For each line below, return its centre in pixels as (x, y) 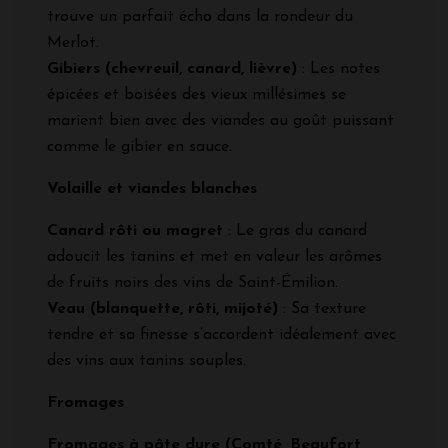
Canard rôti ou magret (135, 230)
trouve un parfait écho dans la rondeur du (200, 16)
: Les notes (338, 68)
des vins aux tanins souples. (146, 360)
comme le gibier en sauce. (139, 146)
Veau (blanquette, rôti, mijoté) (162, 308)
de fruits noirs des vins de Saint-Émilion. (192, 282)
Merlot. (73, 42)
